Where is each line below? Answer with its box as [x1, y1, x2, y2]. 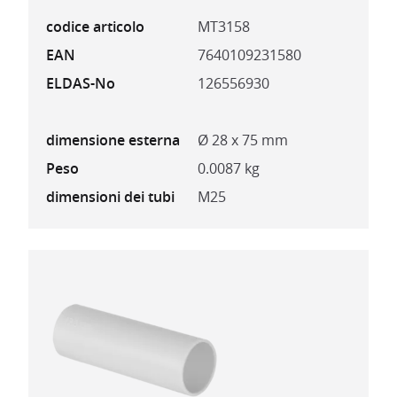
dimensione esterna [46, 130, 180, 151]
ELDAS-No [46, 74, 115, 94]
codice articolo [46, 17, 144, 37]
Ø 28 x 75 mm [198, 130, 288, 151]
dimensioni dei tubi [46, 187, 175, 207]
